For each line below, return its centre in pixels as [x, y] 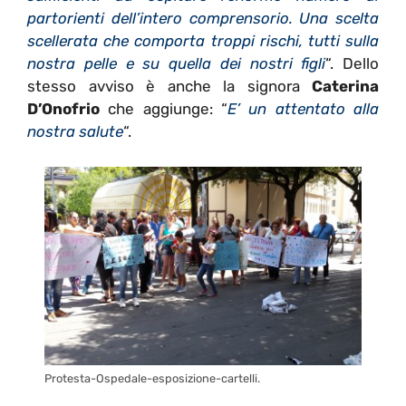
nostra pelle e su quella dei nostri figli [177, 64]
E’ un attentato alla [303, 109]
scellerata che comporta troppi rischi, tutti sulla [203, 41]
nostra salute [75, 132]
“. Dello [352, 64]
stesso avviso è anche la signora [169, 87]
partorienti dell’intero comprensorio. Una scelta [203, 19]
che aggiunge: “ [164, 109]
